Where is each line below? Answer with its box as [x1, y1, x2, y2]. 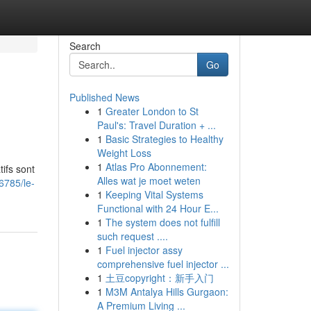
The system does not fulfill [105, 215, 220, 229]
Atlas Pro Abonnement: [105, 160, 207, 174]
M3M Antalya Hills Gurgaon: [105, 285, 228, 299]
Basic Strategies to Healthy [105, 132, 224, 146]
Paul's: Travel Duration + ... [96, 118, 216, 132]
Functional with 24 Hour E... [96, 201, 219, 215]
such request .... [96, 229, 168, 243]
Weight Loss [96, 146, 151, 160]
